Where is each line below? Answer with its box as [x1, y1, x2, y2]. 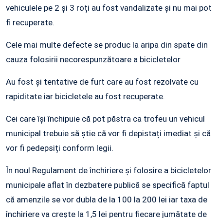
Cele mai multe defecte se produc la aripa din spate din [6, 40, 208, 50]
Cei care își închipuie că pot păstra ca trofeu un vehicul [6, 114, 205, 124]
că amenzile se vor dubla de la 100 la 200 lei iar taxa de [6, 195, 207, 205]
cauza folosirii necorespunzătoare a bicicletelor [6, 54, 181, 65]
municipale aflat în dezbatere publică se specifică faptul [6, 180, 209, 190]
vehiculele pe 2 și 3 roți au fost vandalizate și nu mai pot [6, 3, 212, 13]
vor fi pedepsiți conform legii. [6, 143, 113, 153]
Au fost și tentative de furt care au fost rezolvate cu [6, 77, 199, 87]
